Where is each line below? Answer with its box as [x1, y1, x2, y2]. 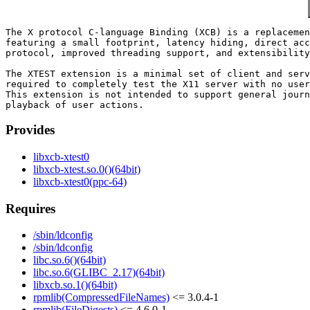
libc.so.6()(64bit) [33, 254, 106, 266]
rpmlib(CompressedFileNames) [33, 291, 170, 304]
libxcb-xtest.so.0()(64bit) [33, 163, 140, 176]
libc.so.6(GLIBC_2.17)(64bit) [33, 266, 165, 279]
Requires [6, 201, 55, 216]
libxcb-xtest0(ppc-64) [33, 176, 127, 188]
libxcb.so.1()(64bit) [33, 279, 117, 291]
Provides [6, 122, 55, 138]
